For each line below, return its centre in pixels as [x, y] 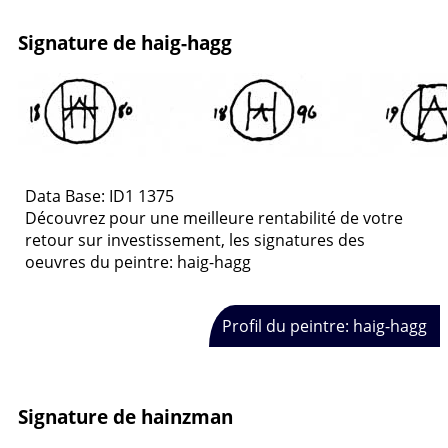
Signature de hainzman [125, 417]
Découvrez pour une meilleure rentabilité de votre [214, 218]
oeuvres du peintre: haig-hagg [138, 262]
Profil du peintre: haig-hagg [324, 325]
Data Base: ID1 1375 [99, 196]
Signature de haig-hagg [125, 42]
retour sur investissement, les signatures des [195, 240]
